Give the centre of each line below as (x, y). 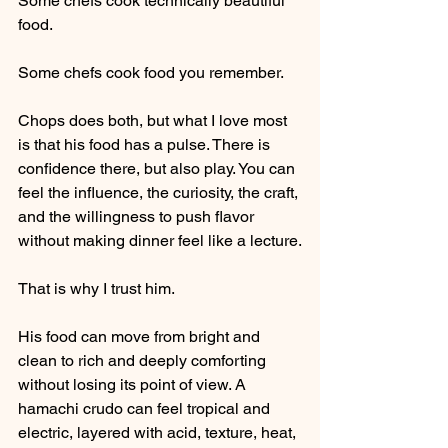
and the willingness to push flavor (138, 216)
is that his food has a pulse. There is (146, 144)
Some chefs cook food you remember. (151, 72)
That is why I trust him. (96, 288)
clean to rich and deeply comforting (144, 360)
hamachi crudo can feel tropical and (146, 408)
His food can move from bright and (141, 336)
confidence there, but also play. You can (158, 168)
